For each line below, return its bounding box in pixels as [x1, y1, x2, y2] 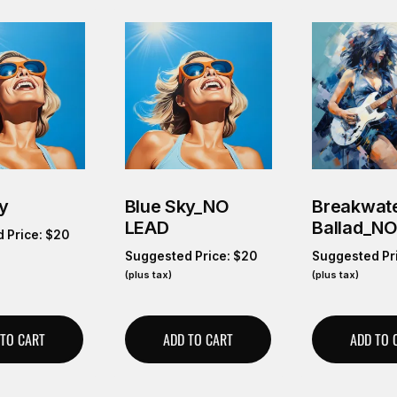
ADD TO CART [162, 329, 233, 351]
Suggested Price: [124, 249, 233, 264]
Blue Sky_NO [124, 196, 230, 218]
